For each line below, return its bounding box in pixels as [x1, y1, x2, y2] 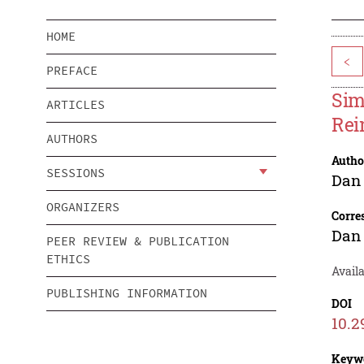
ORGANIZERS [46, 199, 119, 215]
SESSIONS [46, 165, 105, 181]
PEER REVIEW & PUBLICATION [46, 233, 229, 249]
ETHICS [46, 251, 90, 267]
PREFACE [46, 63, 97, 79]
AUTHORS [46, 131, 97, 147]
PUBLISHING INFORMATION [46, 285, 207, 301]
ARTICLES [46, 97, 105, 113]
